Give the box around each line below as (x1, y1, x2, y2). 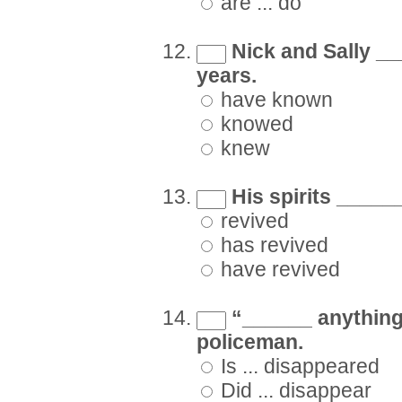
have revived (215, 258, 340, 282)
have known (215, 89, 333, 112)
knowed (215, 113, 293, 136)
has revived (215, 234, 328, 258)
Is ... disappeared (215, 355, 380, 379)
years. (197, 65, 257, 88)
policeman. (197, 331, 303, 354)
